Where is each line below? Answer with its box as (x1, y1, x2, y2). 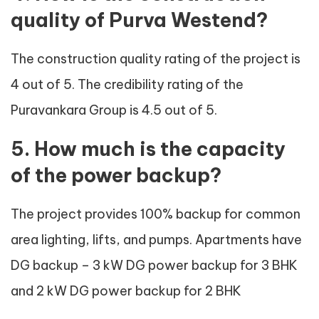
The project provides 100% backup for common (11, 206, 300, 223)
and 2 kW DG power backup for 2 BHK (11, 283, 241, 300)
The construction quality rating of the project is (11, 51, 300, 68)
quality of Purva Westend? (11, 8, 268, 33)
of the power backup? (11, 163, 221, 188)
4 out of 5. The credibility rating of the (11, 76, 244, 93)
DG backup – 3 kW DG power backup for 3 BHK (11, 257, 298, 274)
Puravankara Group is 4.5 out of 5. (11, 102, 217, 119)
